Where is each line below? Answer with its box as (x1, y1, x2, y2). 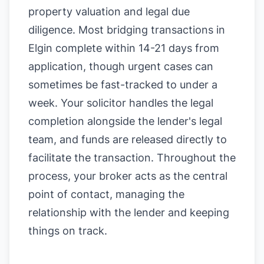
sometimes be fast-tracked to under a (28, 78, 217, 91)
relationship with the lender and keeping (28, 206, 229, 219)
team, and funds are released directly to (28, 133, 227, 146)
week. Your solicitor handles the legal (28, 97, 213, 109)
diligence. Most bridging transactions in (28, 24, 225, 36)
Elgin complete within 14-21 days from (28, 42, 219, 54)
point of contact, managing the (28, 188, 184, 200)
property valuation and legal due (28, 5, 190, 18)
